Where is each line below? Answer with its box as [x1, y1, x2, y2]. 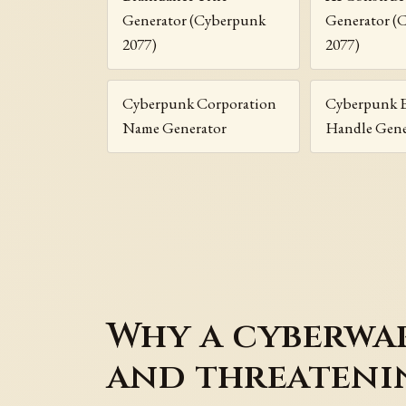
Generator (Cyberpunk [122, 10, 266, 31]
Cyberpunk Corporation [122, 93, 277, 114]
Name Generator [122, 118, 227, 139]
